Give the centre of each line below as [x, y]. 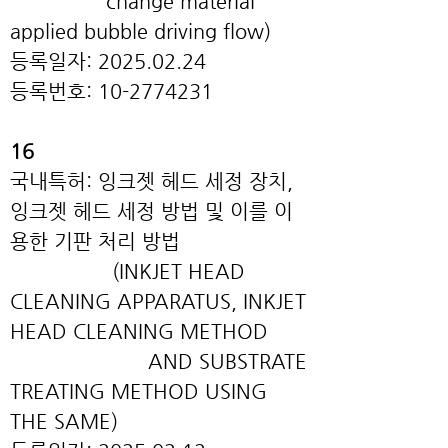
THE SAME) [64, 421]
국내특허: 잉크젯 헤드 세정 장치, [151, 181]
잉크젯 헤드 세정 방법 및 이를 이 [151, 211]
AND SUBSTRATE [158, 361]
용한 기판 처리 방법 [155, 241]
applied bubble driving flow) [140, 31]
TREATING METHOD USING [138, 391]
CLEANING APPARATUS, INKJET [158, 301]
